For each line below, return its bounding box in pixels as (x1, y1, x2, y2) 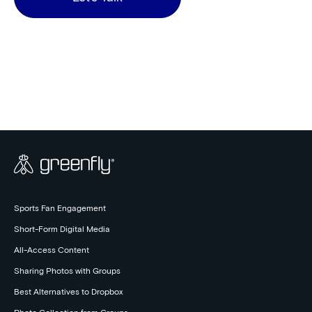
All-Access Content (14, 246, 89, 255)
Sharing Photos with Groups (14, 267, 120, 276)
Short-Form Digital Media (14, 225, 110, 234)
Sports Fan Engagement (14, 204, 106, 213)
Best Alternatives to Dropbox (14, 288, 123, 297)
